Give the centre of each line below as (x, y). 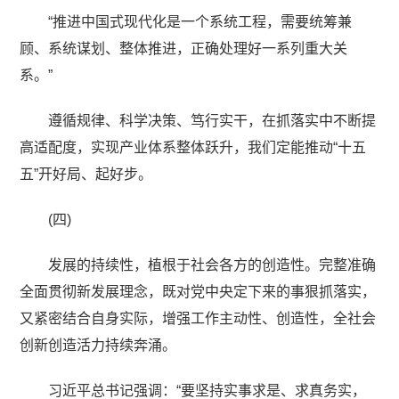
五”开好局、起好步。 (86, 174)
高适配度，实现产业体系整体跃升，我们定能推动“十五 (193, 147)
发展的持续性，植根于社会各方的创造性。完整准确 (212, 265)
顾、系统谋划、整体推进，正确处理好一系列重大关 (184, 48)
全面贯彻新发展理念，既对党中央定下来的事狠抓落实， (198, 291)
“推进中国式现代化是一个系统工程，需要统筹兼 (200, 21)
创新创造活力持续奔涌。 (98, 345)
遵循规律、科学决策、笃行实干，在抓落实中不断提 (212, 120)
